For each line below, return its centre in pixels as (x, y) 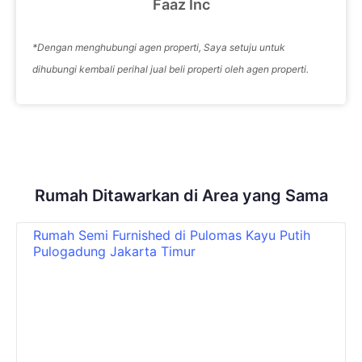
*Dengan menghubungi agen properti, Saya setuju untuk (159, 48)
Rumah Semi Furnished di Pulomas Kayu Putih (172, 236)
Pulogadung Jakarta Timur (114, 252)
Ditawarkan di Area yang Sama (208, 196)
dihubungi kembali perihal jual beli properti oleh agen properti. (170, 69)
